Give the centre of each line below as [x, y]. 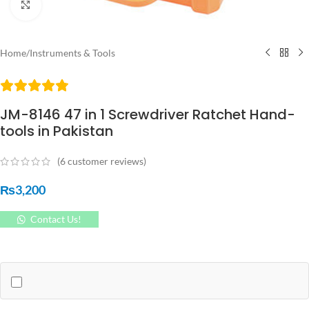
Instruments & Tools [72, 52]
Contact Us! [56, 219]
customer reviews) [106, 161]
